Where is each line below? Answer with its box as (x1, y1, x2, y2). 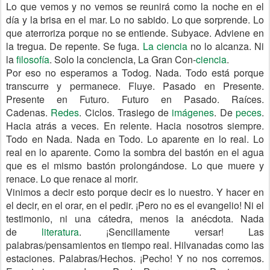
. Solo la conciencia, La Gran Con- (49, 52, 196, 66)
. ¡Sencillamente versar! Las (79, 225, 264, 239)
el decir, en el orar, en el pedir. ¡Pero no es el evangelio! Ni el (6, 198, 264, 212)
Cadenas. (6, 105, 51, 119)
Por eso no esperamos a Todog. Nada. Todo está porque (6, 66, 264, 80)
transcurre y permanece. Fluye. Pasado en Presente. (6, 79, 264, 93)
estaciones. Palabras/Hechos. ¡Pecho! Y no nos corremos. (6, 251, 264, 265)
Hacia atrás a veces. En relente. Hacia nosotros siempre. (6, 119, 264, 133)
